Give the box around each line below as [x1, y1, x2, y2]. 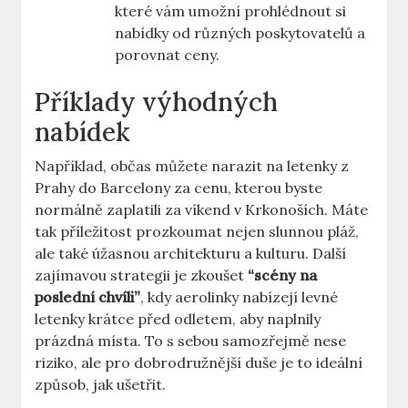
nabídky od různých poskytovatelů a [115, 24, 366, 43]
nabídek [35, 116, 131, 149]
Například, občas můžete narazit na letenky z [35, 157, 350, 176]
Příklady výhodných [35, 86, 279, 119]
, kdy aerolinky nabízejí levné [140, 288, 339, 307]
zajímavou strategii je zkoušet [35, 266, 249, 285]
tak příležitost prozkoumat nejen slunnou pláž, [35, 222, 360, 241]
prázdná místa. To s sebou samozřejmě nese [35, 331, 347, 351]
